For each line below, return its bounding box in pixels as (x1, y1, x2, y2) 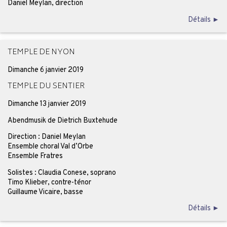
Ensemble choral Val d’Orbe (7, 142, 93, 152)
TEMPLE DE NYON (7, 46, 75, 59)
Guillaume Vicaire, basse (7, 187, 83, 197)
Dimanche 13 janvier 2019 (7, 99, 86, 109)
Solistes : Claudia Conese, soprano (7, 168, 116, 177)
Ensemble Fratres (7, 152, 63, 161)
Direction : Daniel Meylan (7, 132, 86, 142)
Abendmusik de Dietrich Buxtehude (7, 116, 118, 125)
